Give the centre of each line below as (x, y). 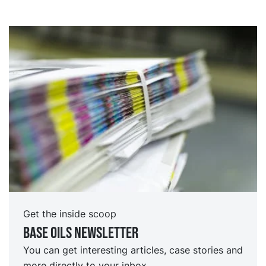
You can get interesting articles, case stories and (133, 250)
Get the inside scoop (70, 213)
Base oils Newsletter (81, 233)
